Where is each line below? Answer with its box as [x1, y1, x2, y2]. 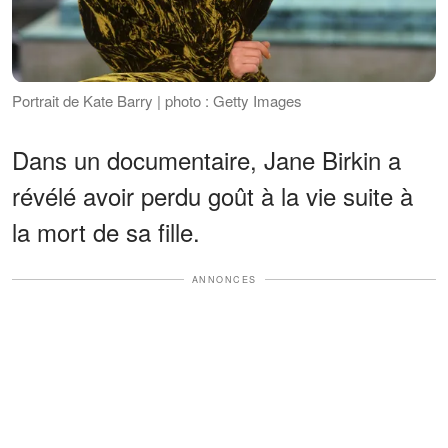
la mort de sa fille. [12, 213, 200, 249]
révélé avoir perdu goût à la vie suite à [12, 177, 413, 213]
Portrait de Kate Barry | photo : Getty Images [12, 89, 302, 111]
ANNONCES [191, 272, 257, 286]
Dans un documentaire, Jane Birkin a [12, 141, 401, 177]
